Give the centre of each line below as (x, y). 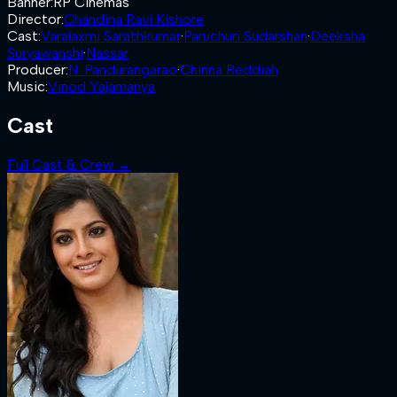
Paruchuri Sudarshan (245, 36)
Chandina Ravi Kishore (134, 19)
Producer (36, 70)
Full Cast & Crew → (69, 164)
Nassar (107, 53)
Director (34, 19)
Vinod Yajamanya (101, 86)
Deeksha (338, 36)
